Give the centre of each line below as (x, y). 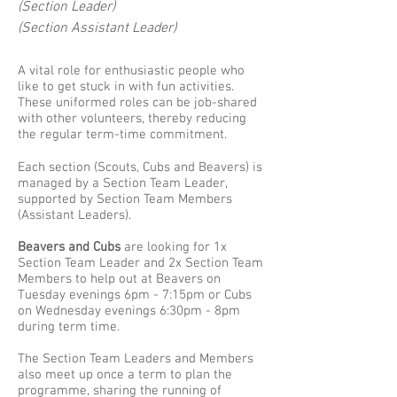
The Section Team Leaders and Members (136, 359)
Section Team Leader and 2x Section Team (140, 263)
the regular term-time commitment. (122, 135)
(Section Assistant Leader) (97, 28)
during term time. (69, 327)
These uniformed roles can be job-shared (137, 103)
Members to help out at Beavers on (119, 279)
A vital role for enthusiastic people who (131, 71)
